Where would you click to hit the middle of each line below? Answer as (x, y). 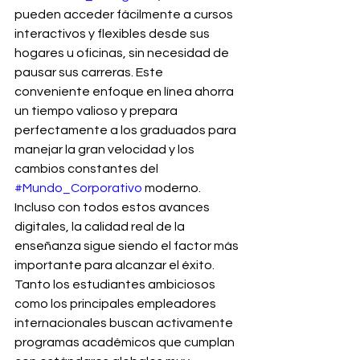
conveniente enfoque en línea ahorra (125, 92)
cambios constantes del (88, 169)
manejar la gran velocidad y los (106, 149)
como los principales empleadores (117, 304)
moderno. (172, 188)
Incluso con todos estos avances (113, 207)
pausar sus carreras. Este (90, 72)
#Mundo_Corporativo (78, 188)
